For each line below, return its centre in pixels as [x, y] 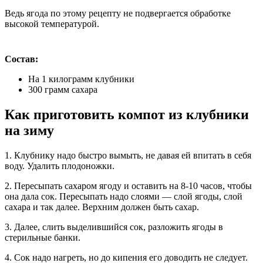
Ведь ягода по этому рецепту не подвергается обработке [118, 13]
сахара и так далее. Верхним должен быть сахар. [102, 207]
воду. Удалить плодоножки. [60, 166]
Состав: [21, 59]
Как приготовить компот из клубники [127, 114]
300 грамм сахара [63, 89]
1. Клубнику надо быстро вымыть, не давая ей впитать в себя [128, 155]
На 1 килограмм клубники [81, 79]
